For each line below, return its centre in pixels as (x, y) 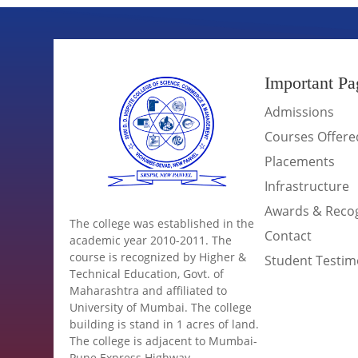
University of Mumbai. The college (161, 307)
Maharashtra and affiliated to (149, 290)
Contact (288, 235)
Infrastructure (307, 186)
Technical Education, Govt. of (147, 273)
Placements (300, 161)
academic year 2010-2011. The (151, 240)
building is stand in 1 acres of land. (165, 324)
